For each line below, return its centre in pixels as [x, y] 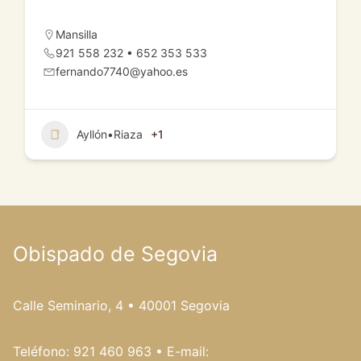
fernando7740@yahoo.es [122, 71]
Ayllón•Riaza [110, 134]
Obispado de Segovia [115, 253]
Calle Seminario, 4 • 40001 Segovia [121, 305]
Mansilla [77, 34]
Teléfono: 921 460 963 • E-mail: [111, 351]
